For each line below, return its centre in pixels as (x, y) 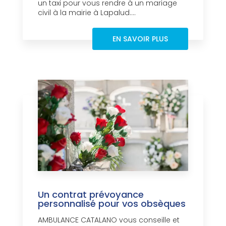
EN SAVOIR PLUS (140, 39)
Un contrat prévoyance (91, 195)
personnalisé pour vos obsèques (112, 204)
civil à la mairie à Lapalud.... (87, 13)
